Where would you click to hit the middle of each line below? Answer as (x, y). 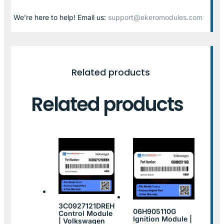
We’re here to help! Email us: (61, 17)
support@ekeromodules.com (155, 17)
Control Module (85, 213)
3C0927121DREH (86, 206)
